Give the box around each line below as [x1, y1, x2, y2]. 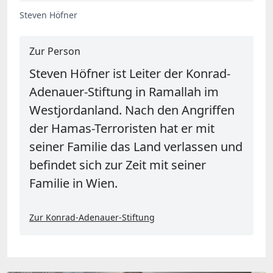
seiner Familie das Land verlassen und [29, 138, 243, 155]
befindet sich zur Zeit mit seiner [29, 156, 206, 173]
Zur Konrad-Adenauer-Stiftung [29, 211, 155, 223]
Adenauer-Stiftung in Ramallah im [29, 83, 219, 100]
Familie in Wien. [29, 174, 118, 191]
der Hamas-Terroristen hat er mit [29, 119, 214, 136]
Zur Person [29, 44, 80, 58]
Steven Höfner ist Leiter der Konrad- [29, 65, 230, 82]
